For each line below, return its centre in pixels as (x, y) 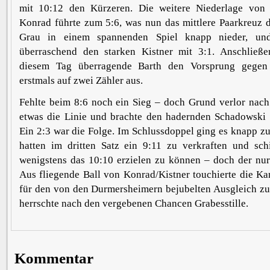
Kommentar (54, 258)
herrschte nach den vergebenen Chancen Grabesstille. (134, 203)
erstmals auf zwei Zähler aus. (81, 80)
